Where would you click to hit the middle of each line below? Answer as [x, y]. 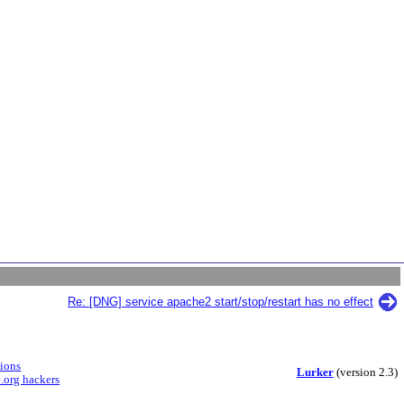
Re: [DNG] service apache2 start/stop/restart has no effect [220, 302]
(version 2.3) [365, 372]
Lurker [315, 372]
